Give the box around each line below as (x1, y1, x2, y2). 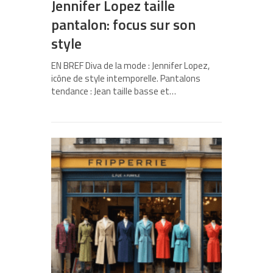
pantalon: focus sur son (51, 13, 196, 36)
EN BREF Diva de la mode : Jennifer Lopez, (51, 58, 210, 73)
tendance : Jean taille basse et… (51, 84, 176, 99)
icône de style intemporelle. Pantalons (51, 71, 200, 86)
